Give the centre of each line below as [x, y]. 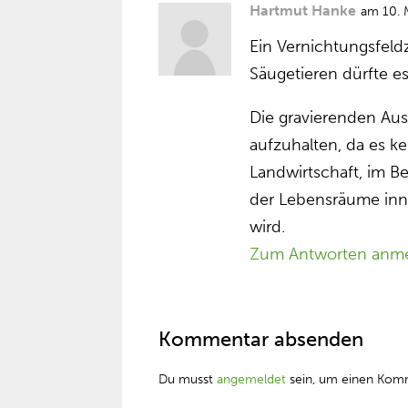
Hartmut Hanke [303, 10]
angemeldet [252, 379]
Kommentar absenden [261, 339]
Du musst [188, 379]
